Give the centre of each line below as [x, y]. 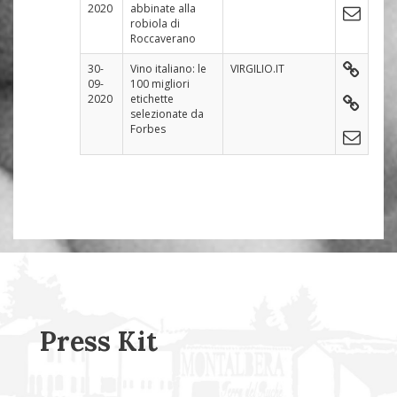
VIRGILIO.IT [257, 68]
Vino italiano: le [168, 68]
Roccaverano [163, 38]
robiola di [155, 23]
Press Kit [99, 341]
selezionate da [167, 113]
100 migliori [160, 83]
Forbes [148, 128]
